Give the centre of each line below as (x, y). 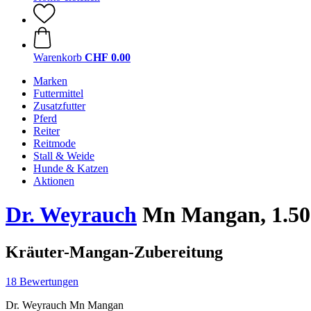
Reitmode (54, 143)
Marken (50, 81)
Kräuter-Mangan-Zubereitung (114, 252)
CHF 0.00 (108, 57)
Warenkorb (58, 57)
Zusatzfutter (59, 106)
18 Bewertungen (42, 281)
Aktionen (54, 181)
